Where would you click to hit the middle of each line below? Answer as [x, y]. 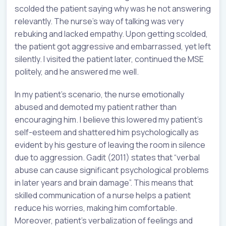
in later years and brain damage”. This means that [104, 182]
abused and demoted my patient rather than [96, 107]
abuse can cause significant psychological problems [112, 170]
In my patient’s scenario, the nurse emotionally [99, 94]
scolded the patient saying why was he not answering [113, 8]
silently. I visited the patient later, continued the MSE [109, 59]
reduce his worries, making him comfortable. [96, 208]
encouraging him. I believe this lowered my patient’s [109, 119]
